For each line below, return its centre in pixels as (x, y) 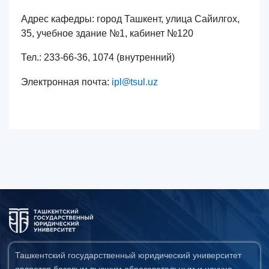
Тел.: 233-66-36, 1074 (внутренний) (98, 57)
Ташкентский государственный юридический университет (128, 255)
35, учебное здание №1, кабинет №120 (107, 33)
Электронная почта (64, 82)
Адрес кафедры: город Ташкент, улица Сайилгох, (130, 19)
